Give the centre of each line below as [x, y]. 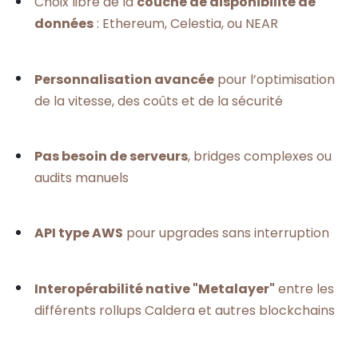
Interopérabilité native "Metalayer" [155, 288]
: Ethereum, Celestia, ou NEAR [186, 24]
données [64, 24]
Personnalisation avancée [124, 79]
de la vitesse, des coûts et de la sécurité [159, 101]
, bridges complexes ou [260, 157]
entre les [304, 288]
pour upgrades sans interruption [226, 233]
